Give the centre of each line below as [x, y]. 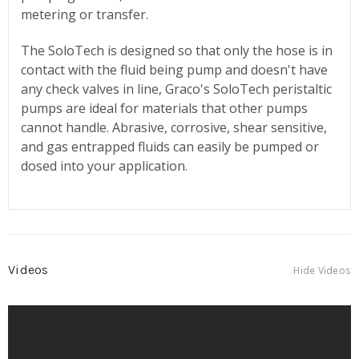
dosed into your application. [104, 165]
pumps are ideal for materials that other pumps [164, 108]
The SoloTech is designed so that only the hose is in [177, 50]
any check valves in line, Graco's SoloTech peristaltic [176, 89]
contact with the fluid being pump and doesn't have [174, 69]
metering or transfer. [85, 14]
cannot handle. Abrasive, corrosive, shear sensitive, [174, 127]
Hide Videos [322, 270]
